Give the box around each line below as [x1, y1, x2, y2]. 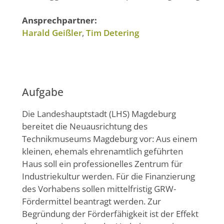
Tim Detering [86, 27, 139, 39]
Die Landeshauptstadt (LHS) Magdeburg [22, 107, 176, 119]
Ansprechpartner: [22, 14, 97, 26]
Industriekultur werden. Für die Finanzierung [22, 170, 195, 182]
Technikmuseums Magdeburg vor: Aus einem [22, 132, 197, 144]
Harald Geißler [22, 27, 82, 39]
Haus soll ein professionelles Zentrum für [22, 157, 182, 169]
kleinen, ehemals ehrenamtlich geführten [22, 145, 183, 157]
